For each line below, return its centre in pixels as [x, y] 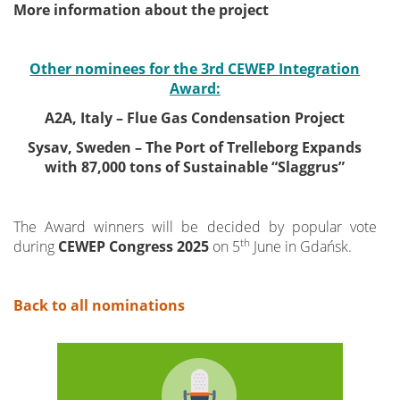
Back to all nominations [99, 306]
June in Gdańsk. [301, 246]
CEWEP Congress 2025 [133, 246]
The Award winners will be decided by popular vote [195, 226]
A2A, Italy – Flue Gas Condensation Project [195, 118]
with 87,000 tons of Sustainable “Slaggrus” [195, 167]
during [36, 246]
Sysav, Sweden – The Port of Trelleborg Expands [195, 148]
